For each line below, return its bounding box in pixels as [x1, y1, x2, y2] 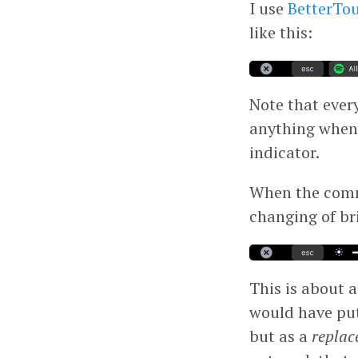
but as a [249, 324, 312, 347]
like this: [249, 22, 312, 43]
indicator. [249, 141, 320, 163]
